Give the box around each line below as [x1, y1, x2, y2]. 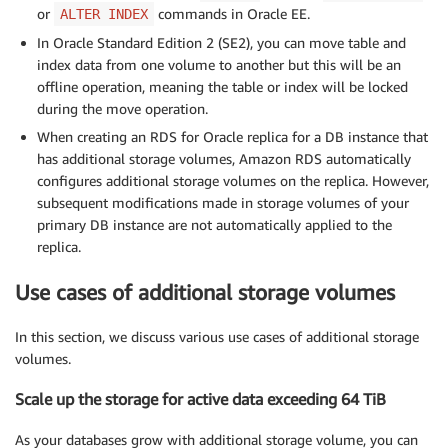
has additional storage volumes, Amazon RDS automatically [37, 150, 411, 168]
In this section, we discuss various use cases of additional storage [15, 328, 419, 346]
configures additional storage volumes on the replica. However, [37, 172, 429, 190]
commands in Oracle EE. [154, 5, 310, 23]
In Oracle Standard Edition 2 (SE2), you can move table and [37, 34, 406, 52]
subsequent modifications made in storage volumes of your [37, 194, 409, 212]
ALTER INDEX [60, 6, 148, 23]
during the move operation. [37, 100, 208, 118]
